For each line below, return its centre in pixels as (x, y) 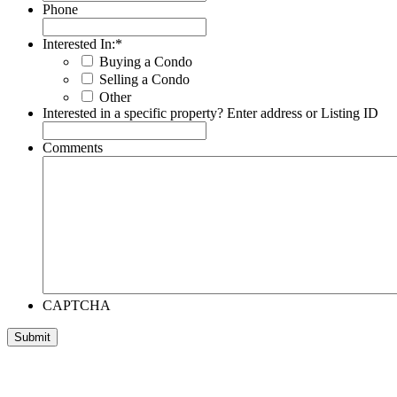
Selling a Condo (144, 79)
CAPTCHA (77, 305)
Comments (73, 147)
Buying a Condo (146, 61)
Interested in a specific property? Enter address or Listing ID (210, 113)
